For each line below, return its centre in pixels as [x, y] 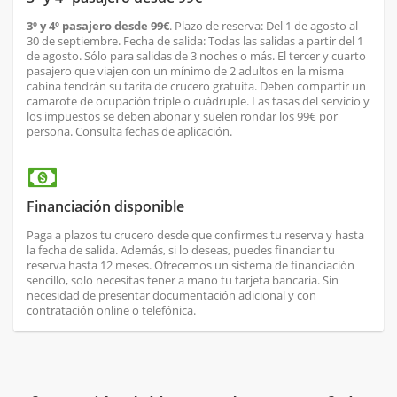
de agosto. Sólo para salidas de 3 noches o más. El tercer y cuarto [196, 56]
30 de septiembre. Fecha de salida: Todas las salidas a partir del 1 [195, 41]
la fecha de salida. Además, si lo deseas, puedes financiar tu [181, 250]
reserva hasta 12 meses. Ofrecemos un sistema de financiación [191, 265]
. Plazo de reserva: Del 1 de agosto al [264, 26]
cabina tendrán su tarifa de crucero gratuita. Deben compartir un [196, 86]
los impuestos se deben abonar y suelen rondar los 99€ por [182, 117]
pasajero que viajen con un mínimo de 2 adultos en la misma [185, 71]
